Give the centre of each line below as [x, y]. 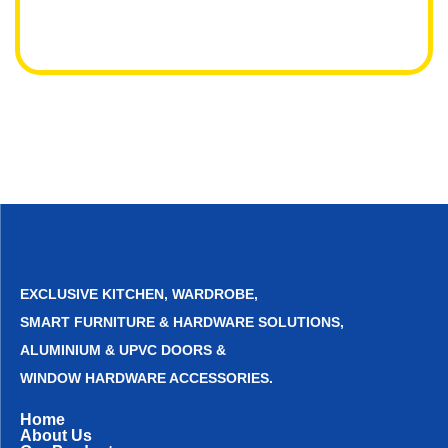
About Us [56, 436]
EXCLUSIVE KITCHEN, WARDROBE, [139, 294]
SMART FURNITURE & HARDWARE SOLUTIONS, [182, 322]
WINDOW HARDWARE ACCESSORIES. [146, 378]
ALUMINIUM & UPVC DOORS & [123, 350]
